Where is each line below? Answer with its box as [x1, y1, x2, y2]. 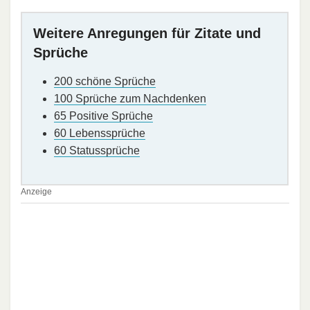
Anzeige [21, 186, 52, 197]
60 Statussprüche [54, 144, 140, 156]
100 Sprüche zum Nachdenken [54, 92, 206, 104]
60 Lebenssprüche [54, 127, 145, 139]
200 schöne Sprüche [54, 75, 156, 87]
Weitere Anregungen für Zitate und [33, 25, 261, 41]
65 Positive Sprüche [54, 109, 153, 122]
